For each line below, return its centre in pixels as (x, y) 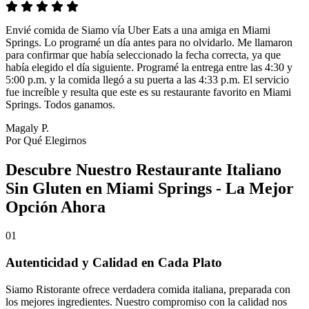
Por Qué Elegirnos (46, 140)
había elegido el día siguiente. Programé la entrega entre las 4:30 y (149, 67)
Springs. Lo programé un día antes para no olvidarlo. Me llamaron (149, 42)
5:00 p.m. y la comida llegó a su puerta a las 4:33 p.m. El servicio (147, 79)
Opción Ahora (56, 207)
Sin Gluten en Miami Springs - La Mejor (150, 188)
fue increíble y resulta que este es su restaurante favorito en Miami (148, 92)
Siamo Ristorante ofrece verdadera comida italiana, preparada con (148, 289)
